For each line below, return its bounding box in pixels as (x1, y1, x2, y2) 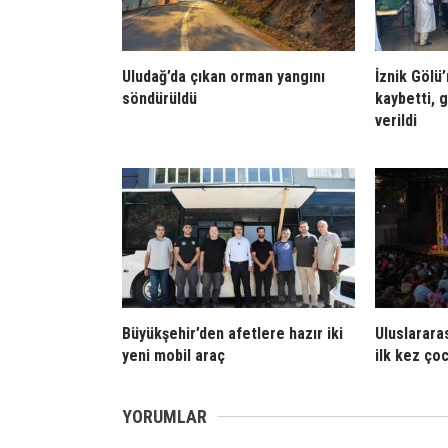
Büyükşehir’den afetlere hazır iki (122, 324, 343, 343)
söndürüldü (122, 89, 197, 108)
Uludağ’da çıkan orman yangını (122, 67, 325, 86)
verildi (375, 111, 417, 130)
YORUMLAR (122, 406, 207, 427)
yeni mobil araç (122, 346, 225, 365)
